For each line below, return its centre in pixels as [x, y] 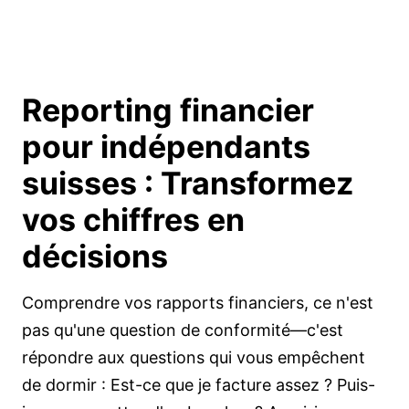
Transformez [257, 184]
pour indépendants [166, 147]
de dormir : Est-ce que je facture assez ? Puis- [199, 385]
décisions [95, 257]
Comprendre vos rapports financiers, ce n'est [198, 303]
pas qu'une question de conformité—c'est [183, 330]
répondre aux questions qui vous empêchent [194, 358]
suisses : [91, 184]
